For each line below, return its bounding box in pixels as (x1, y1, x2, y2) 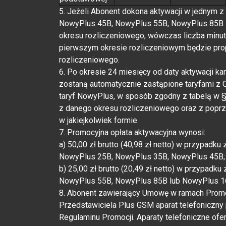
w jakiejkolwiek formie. (59, 115, 139, 125)
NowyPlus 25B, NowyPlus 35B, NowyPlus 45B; (59, 151, 225, 161)
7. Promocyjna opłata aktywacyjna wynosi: (59, 127, 205, 137)
